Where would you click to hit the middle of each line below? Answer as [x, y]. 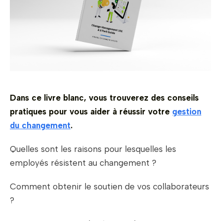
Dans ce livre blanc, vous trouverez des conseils [104, 98]
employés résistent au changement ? [83, 163]
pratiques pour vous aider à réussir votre [91, 112]
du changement [40, 126]
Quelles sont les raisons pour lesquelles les [93, 149]
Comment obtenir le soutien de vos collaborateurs [110, 187]
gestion [187, 112]
